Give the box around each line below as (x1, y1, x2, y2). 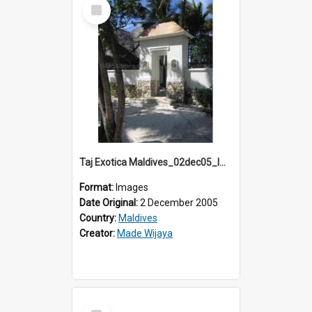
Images (116, 181, 148, 193)
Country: (79, 212, 118, 224)
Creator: (79, 227, 117, 239)
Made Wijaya (117, 227, 173, 239)
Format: (79, 181, 116, 193)
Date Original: (79, 196, 140, 208)
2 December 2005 (140, 196, 218, 208)
